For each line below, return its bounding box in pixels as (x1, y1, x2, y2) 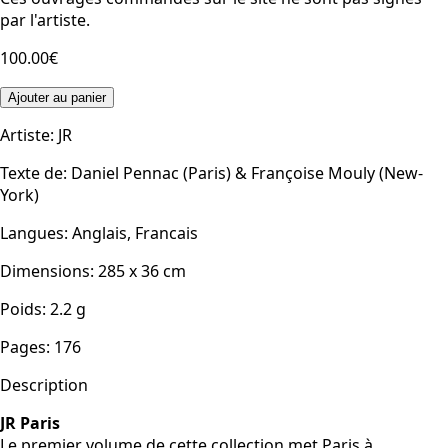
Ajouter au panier (8, 90, 106, 105)
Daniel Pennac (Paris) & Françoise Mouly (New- (71, 162, 423, 184)
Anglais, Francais (72, 222, 198, 244)
